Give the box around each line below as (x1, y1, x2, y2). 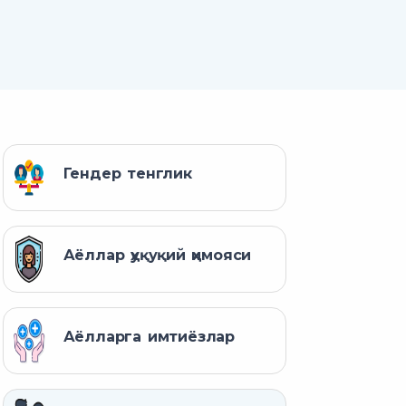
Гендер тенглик (63, 164, 192, 182)
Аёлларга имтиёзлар (63, 327, 236, 345)
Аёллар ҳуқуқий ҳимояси (63, 246, 252, 264)
